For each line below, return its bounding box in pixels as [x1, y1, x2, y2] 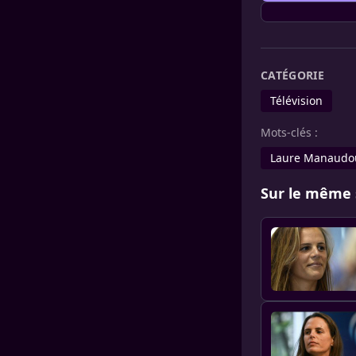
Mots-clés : [261, 125, 318, 140]
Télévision [270, 93, 323, 108]
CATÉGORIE [261, 68, 325, 83]
